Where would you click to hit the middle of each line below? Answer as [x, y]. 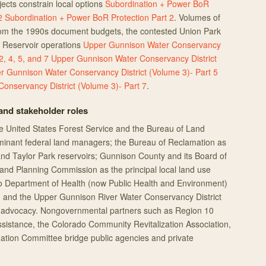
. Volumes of [197, 17]
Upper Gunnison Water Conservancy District [134, 58]
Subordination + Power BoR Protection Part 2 [89, 17]
